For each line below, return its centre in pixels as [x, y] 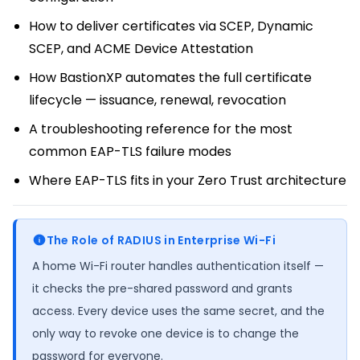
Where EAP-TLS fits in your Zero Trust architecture [188, 180]
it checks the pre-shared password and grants [162, 288]
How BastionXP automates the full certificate [170, 77]
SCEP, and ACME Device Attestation [141, 48]
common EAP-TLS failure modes [130, 151]
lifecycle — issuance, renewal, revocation [157, 100]
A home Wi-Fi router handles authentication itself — [178, 266]
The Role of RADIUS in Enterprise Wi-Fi [161, 240]
